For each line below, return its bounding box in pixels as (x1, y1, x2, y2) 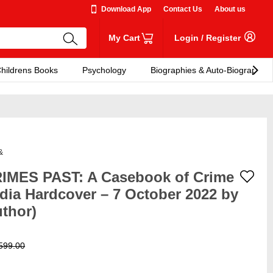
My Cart (108, 33, 140, 43)
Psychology (82, 65, 126, 75)
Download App (101, 5, 151, 13)
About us (214, 5, 246, 13)
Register (205, 33, 241, 43)
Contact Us (163, 5, 202, 13)
